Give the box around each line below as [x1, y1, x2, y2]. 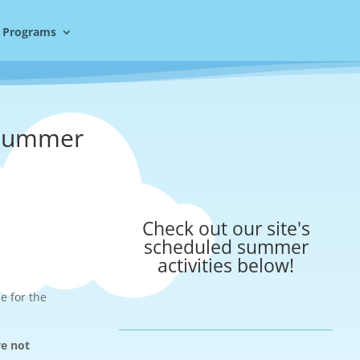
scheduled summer [143, 234, 309, 260]
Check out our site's [141, 215, 310, 242]
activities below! [157, 252, 295, 279]
